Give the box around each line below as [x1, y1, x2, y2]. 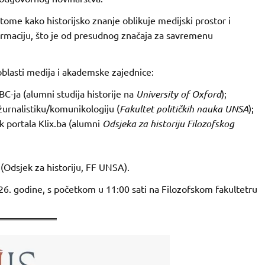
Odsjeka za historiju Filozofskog [102, 117, 234, 130]
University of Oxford [135, 88, 221, 101]
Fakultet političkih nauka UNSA [119, 102, 248, 115]
